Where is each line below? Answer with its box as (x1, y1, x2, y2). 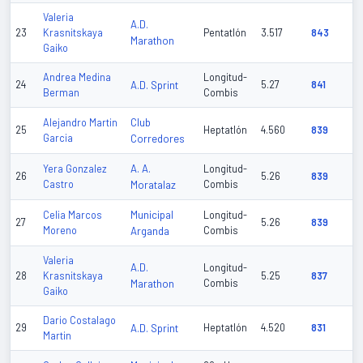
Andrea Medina (43, 71, 111, 83)
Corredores (130, 132, 185, 146)
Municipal (130, 208, 173, 222)
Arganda (130, 224, 169, 238)
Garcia (43, 132, 73, 144)
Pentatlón (203, 27, 246, 39)
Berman (43, 87, 79, 99)
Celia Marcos (43, 209, 102, 221)
